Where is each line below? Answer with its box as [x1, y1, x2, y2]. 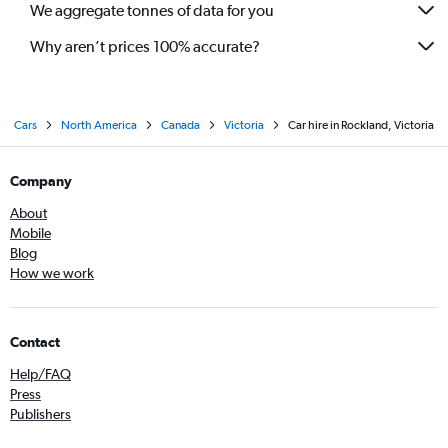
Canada [161, 118, 200, 132]
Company [10, 173, 72, 189]
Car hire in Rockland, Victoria [288, 118, 434, 132]
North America [61, 118, 137, 132]
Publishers [10, 406, 71, 422]
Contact [10, 334, 60, 350]
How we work [10, 265, 94, 281]
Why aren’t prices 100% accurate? [30, 36, 260, 56]
